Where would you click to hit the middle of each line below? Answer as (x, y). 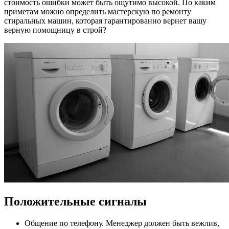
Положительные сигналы (75, 201)
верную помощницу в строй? (55, 30)
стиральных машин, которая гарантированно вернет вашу (105, 20)
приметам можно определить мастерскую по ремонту (98, 11)
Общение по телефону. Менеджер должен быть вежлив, (122, 223)
